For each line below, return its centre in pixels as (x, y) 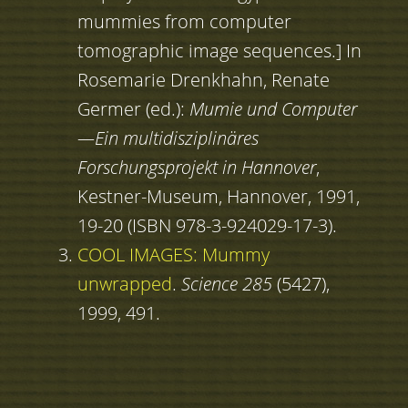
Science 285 (226, 284)
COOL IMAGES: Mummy (173, 255)
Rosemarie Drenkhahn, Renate (203, 80)
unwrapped (124, 284)
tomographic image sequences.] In (219, 51)
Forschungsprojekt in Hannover (196, 168)
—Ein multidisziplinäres (168, 138)
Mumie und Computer (273, 109)
